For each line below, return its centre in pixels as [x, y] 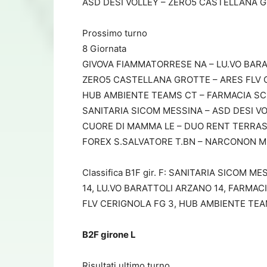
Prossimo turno [115, 33]
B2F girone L [109, 234]
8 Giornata [104, 48]
